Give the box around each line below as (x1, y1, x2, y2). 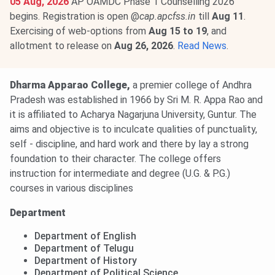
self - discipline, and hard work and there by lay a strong (10, 138, 249, 150)
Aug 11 (212, 10, 244, 23)
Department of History (34, 255, 137, 267)
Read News (177, 40, 227, 52)
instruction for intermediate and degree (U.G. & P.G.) (10, 168, 230, 180)
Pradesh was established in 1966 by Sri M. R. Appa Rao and (10, 94, 263, 106)
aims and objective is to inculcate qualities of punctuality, (10, 123, 257, 136)
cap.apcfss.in (139, 10, 196, 23)
